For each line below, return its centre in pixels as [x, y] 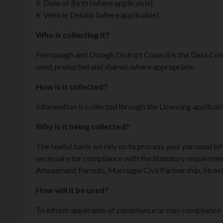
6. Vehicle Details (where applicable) [97, 15]
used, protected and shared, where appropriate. [115, 66]
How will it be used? [72, 190]
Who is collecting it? [73, 35]
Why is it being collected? [83, 126]
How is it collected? [72, 86]
